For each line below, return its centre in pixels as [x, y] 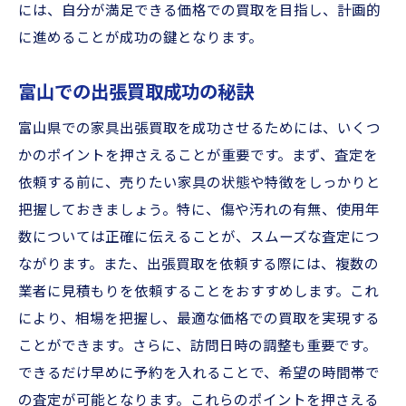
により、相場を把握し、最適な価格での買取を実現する [199, 319]
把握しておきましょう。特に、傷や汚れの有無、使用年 [199, 210]
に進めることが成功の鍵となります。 [140, 38]
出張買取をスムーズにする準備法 [210, 49]
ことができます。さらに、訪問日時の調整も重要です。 [198, 346]
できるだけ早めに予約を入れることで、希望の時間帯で [199, 373]
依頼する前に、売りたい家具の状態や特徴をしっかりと [199, 183]
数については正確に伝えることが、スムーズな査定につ [199, 237]
